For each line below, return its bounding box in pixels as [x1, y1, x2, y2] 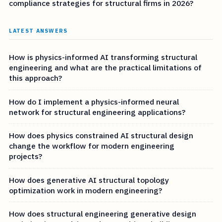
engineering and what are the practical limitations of [9, 62, 202, 72]
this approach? [9, 72, 62, 83]
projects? [9, 151, 43, 162]
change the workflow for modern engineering [9, 141, 175, 151]
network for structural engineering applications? [9, 107, 186, 117]
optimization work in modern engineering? [9, 185, 163, 195]
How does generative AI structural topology [9, 174, 169, 185]
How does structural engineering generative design [9, 209, 197, 219]
